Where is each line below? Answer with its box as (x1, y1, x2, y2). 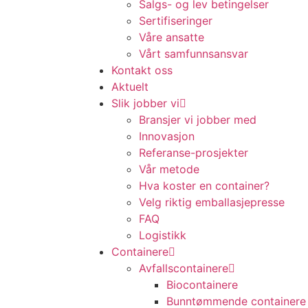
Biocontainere (166, 278, 238, 291)
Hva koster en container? (139, 179, 269, 192)
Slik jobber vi (111, 96, 179, 110)
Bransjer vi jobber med (139, 113, 256, 126)
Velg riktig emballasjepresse (139, 195, 285, 209)
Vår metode (139, 162, 199, 176)
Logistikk (139, 228, 186, 242)
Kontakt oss (111, 63, 173, 77)
